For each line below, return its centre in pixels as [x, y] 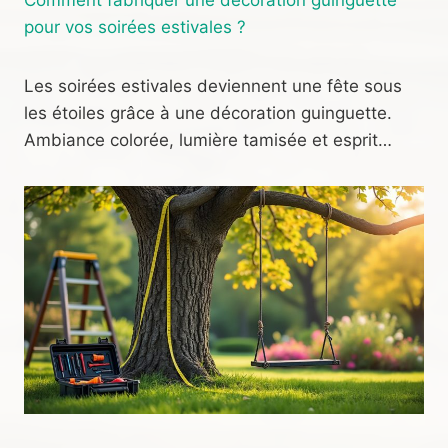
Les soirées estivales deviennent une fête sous [213, 85]
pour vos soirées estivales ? [135, 26]
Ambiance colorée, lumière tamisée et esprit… [208, 139]
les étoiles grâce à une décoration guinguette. [208, 112]
